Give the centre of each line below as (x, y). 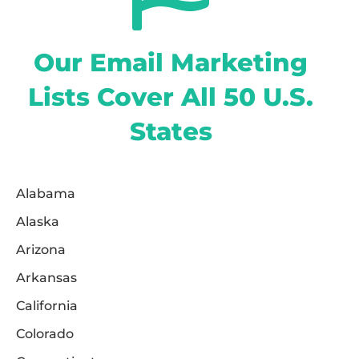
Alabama (46, 194)
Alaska (38, 222)
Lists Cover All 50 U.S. (171, 97)
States (171, 132)
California (47, 306)
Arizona (41, 250)
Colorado (45, 334)
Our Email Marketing (171, 63)
